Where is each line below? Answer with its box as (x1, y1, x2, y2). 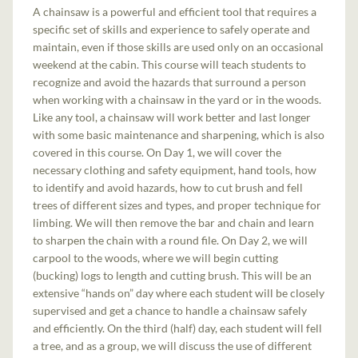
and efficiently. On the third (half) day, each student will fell (33, 320, 323, 335)
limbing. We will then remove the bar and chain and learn (33, 215, 315, 229)
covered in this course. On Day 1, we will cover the (33, 145, 282, 159)
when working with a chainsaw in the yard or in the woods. (33, 92, 322, 106)
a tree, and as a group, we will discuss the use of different (33, 338, 312, 352)
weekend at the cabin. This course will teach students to (33, 57, 307, 71)
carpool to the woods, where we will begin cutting (33, 250, 279, 265)
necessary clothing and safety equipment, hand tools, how (33, 162, 317, 177)
